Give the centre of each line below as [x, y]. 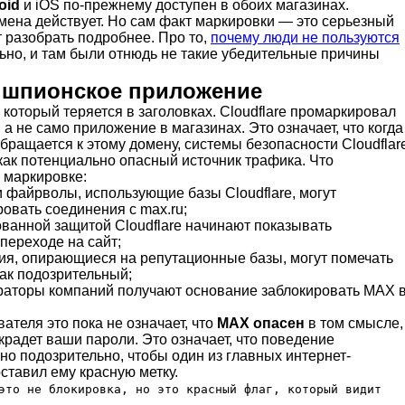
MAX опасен [261, 323]
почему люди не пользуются [305, 37]
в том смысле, [354, 323]
